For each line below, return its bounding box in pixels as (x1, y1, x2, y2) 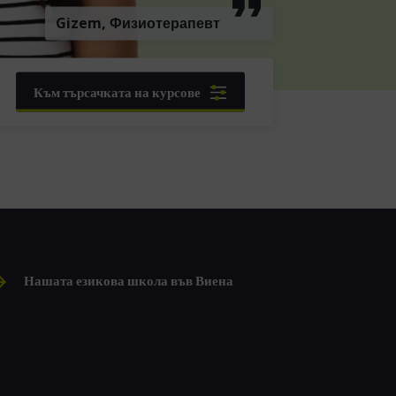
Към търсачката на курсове (33, 83, 201, 101)
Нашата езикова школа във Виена (23, 271, 233, 289)
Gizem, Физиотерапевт (55, 12, 220, 33)
